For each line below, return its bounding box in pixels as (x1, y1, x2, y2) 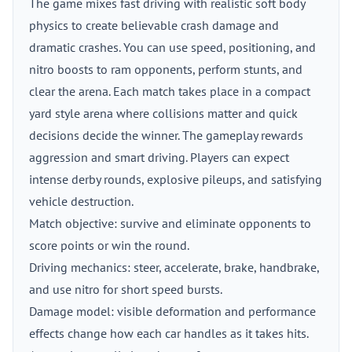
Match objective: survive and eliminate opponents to (29, 215, 311, 231)
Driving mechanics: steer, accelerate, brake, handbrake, (29, 259, 319, 275)
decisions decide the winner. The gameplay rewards (29, 127, 303, 143)
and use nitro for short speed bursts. (29, 281, 222, 297)
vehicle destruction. (29, 193, 134, 209)
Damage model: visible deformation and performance (29, 303, 316, 319)
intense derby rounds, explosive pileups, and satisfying (29, 171, 322, 187)
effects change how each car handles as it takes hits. (29, 325, 309, 341)
